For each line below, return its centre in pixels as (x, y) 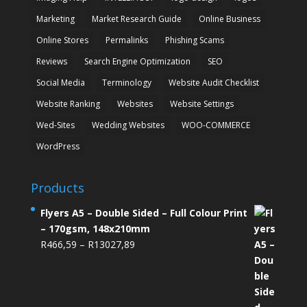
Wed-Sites (55, 125)
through (151, 291)
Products (57, 188)
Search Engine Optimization (137, 62)
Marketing (55, 19)
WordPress (58, 147)
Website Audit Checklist (213, 83)
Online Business (229, 19)
